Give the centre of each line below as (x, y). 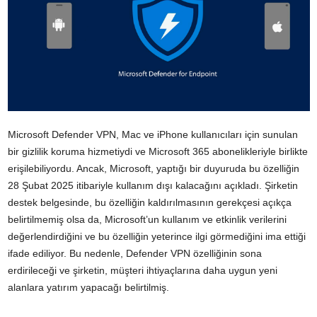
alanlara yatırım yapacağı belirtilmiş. (88, 288)
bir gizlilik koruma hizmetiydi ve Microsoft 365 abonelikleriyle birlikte (158, 152)
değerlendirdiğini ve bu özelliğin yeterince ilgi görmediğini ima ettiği (157, 237)
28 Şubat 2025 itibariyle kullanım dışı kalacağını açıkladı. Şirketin (153, 186)
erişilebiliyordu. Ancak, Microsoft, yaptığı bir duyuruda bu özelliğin (154, 169)
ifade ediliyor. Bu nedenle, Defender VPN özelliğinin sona (135, 254)
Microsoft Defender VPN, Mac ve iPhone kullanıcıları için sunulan (153, 135)
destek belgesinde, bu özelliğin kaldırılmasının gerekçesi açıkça (150, 203)
